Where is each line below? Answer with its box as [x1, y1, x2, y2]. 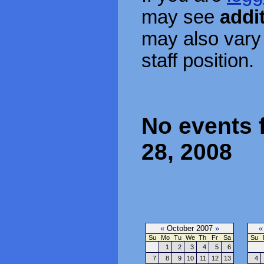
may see [141, 6, 220, 28]
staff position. [141, 49, 254, 71]
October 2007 [164, 223, 215, 233]
